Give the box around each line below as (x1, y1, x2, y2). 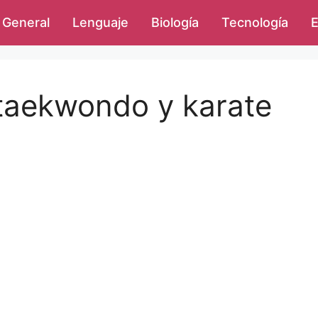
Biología (151, 15, 199, 30)
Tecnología (221, 15, 288, 30)
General (2, 15, 50, 30)
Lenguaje (72, 15, 128, 30)
